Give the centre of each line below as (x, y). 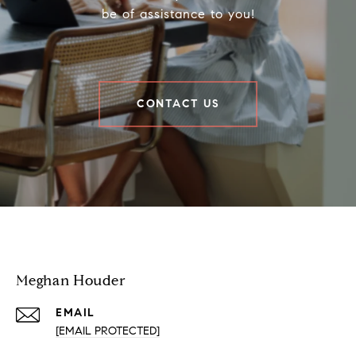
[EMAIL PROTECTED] (108, 331)
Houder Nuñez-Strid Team (115, 219)
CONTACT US (178, 104)
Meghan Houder (71, 281)
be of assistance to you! (178, 14)
